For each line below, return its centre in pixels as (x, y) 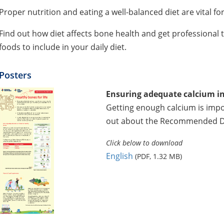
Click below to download (144, 142)
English (119, 156)
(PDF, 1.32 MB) (158, 156)
